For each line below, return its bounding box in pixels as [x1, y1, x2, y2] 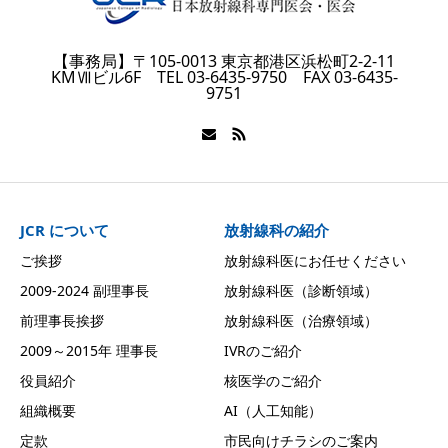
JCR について [20, 220, 109, 241]
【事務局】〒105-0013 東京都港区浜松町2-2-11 [53, 50, 395, 73]
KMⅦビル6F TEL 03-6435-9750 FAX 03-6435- [50, 66, 398, 89]
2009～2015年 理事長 [20, 341, 158, 361]
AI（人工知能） [224, 401, 322, 421]
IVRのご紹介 [224, 341, 302, 361]
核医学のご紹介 [224, 371, 322, 391]
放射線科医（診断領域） [224, 281, 378, 301]
